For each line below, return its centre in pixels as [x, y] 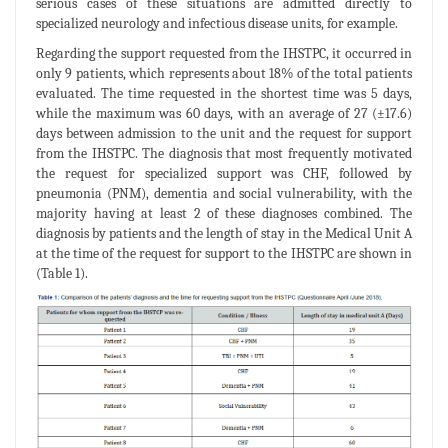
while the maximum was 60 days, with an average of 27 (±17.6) [224, 114]
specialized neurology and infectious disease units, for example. [217, 24]
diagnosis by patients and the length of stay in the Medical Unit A [224, 234]
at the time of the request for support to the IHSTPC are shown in [224, 254]
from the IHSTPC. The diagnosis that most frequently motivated [224, 154]
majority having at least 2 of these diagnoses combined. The [224, 214]
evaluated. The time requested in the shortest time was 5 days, [224, 94]
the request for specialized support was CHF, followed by [224, 174]
